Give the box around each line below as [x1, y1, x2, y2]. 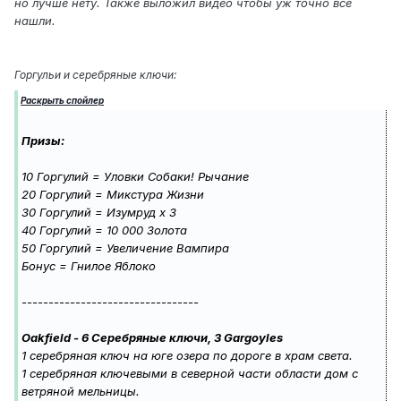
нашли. [14, 13, 55, 29]
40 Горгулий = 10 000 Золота [21, 223, 187, 238]
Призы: [21, 133, 64, 149]
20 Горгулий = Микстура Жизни [21, 187, 204, 202]
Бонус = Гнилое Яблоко [21, 259, 156, 274]
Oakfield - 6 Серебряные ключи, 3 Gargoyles [21, 330, 283, 346]
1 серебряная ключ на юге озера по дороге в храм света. [21, 348, 353, 363]
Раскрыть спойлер [21, 95, 104, 107]
